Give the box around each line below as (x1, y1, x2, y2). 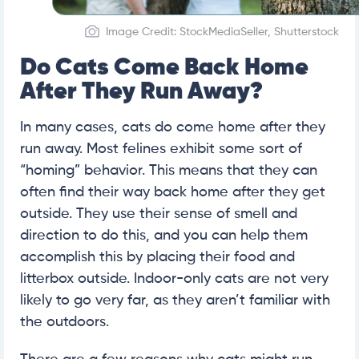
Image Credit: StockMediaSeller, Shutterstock (106, 26, 339, 38)
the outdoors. (20, 314, 109, 329)
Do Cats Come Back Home (20, 55, 309, 80)
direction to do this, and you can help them (20, 228, 308, 243)
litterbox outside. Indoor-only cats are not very (20, 271, 329, 286)
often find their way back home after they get (20, 184, 325, 200)
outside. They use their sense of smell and (20, 206, 297, 221)
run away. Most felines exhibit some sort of (20, 141, 302, 156)
